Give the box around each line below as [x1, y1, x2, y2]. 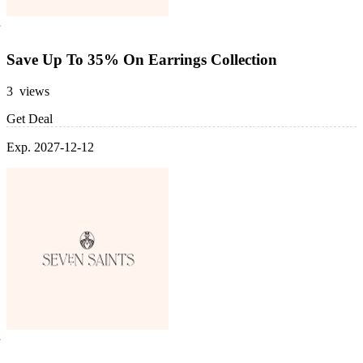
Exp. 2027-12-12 [6, 139, 94, 154]
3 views [6, 83, 49, 98]
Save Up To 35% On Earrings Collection [6, 50, 277, 68]
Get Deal [6, 111, 53, 126]
